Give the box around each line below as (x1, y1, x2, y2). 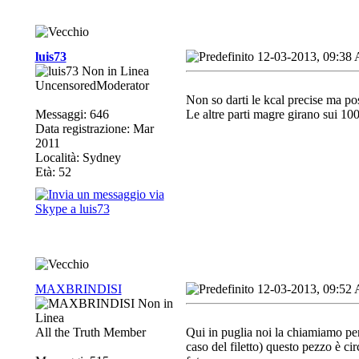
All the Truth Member (34, 325, 146, 339)
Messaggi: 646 (34, 107, 109, 121)
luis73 (34, 50, 67, 63)
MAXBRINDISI (34, 282, 122, 296)
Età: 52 (34, 165, 71, 179)
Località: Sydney (34, 151, 121, 164)
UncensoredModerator (34, 79, 149, 92)
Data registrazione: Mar (34, 122, 154, 135)
